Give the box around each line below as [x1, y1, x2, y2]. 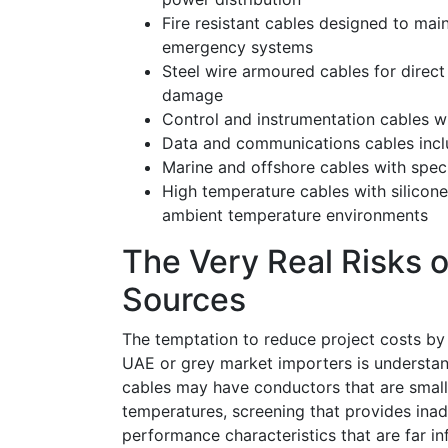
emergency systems [162, 36, 313, 57]
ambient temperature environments [162, 204, 428, 225]
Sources [122, 279, 246, 319]
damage [162, 84, 223, 105]
